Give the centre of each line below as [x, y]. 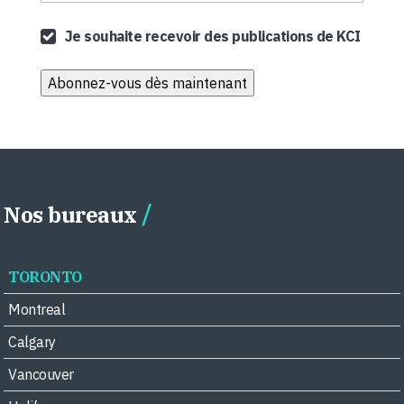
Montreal [37, 309]
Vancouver [41, 374]
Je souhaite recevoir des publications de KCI [212, 36]
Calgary [32, 342]
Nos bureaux [70, 215]
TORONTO [45, 277]
